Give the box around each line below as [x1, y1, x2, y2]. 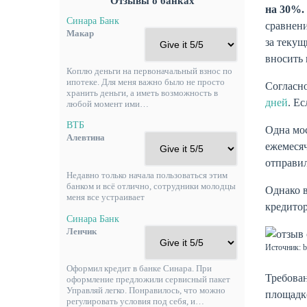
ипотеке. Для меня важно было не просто [66, 76, 225, 87]
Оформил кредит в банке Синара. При [66, 263, 212, 274]
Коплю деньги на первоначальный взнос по [66, 65, 232, 76]
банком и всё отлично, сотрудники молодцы [66, 181, 236, 192]
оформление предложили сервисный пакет [66, 274, 230, 285]
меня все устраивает [66, 192, 145, 203]
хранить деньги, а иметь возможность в [66, 87, 218, 98]
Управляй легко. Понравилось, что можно [66, 285, 225, 296]
